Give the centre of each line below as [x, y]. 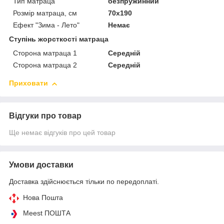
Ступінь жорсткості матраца [59, 39]
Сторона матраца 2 [45, 65]
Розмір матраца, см [45, 13]
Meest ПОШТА [47, 213]
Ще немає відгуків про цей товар [62, 133]
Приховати [28, 83]
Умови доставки [41, 165]
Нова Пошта [43, 198]
